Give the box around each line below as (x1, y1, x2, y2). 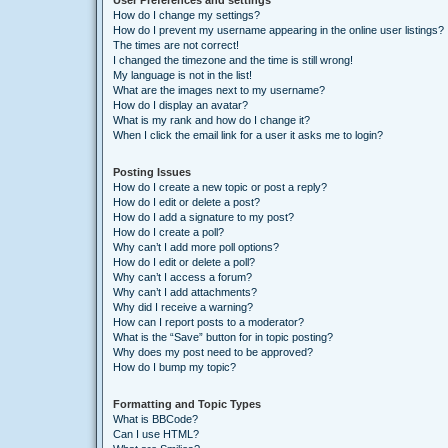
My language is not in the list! (113, 69, 252, 81)
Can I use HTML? (113, 428, 199, 440)
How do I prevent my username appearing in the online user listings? (113, 24, 444, 36)
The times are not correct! (113, 39, 239, 51)
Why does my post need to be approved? (113, 346, 313, 358)
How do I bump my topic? (113, 361, 236, 373)
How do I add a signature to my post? (113, 211, 294, 223)
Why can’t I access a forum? (113, 271, 252, 283)
